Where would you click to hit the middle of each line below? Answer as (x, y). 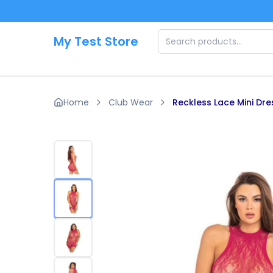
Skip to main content (59, 12)
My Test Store (96, 41)
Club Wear (131, 102)
